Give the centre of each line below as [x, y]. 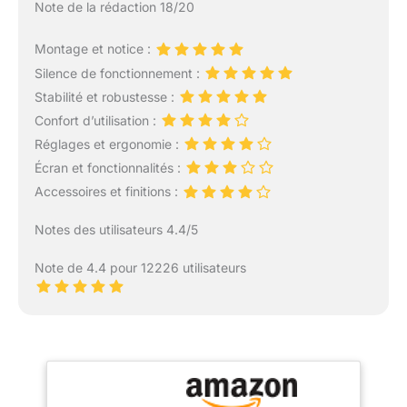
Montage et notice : [94, 49]
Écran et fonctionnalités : [109, 168]
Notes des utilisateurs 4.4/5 [116, 229]
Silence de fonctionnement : [119, 73]
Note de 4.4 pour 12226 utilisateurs [140, 267]
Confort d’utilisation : [97, 120]
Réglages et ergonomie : [108, 144]
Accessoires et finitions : [108, 192]
